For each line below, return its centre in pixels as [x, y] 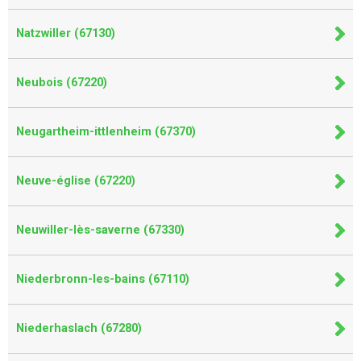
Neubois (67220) [62, 83]
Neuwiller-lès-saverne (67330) [100, 230]
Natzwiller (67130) [66, 33]
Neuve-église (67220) [76, 181]
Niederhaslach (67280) [79, 328]
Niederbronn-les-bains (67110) [103, 279]
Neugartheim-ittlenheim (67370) [106, 132]
